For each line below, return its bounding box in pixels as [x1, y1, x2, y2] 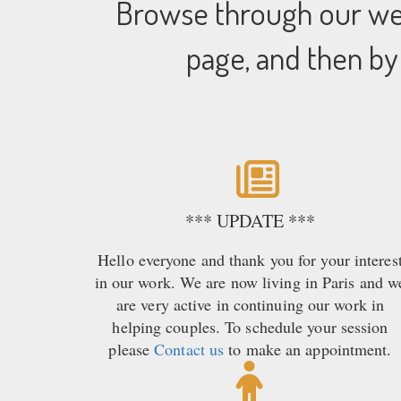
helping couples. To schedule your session [112, 316, 388, 338]
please [108, 338, 155, 361]
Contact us [154, 338, 225, 361]
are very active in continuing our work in [115, 294, 385, 316]
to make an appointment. [224, 338, 392, 361]
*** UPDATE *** [184, 209, 315, 234]
